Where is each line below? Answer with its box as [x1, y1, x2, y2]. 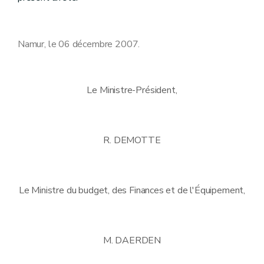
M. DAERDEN [103, 233, 161, 247]
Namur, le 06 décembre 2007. [18, 37, 140, 51]
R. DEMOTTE [103, 133, 161, 147]
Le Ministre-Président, [87, 83, 177, 97]
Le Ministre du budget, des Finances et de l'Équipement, [18, 183, 246, 197]
